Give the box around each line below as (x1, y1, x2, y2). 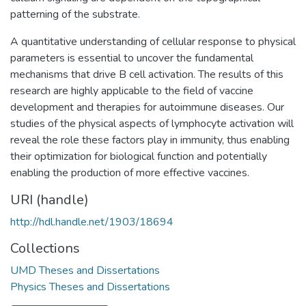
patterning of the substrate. (10, 6, 140, 22)
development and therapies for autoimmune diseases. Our (10, 99, 284, 115)
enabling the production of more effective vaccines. (10, 165, 249, 180)
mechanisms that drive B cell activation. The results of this (10, 66, 283, 82)
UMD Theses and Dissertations (10, 262, 160, 278)
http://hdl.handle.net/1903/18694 (10, 214, 173, 229)
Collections (10, 238, 80, 258)
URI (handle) (10, 190, 89, 209)
